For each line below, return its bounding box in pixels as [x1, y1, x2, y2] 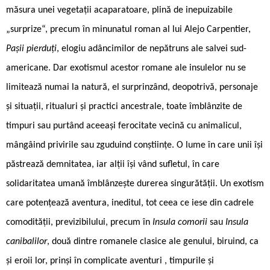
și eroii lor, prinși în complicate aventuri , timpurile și [6, 256, 214, 266]
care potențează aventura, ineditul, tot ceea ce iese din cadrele [6, 198, 254, 208]
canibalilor [6, 236, 47, 246]
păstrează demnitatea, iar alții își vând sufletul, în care [6, 159, 219, 169]
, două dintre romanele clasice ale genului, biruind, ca [47, 236, 259, 246]
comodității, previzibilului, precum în [6, 217, 152, 227]
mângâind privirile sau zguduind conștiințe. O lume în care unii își [6, 140, 263, 150]
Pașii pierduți [6, 43, 57, 54]
